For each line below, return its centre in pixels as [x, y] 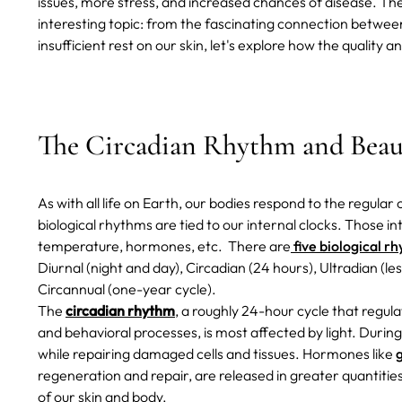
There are [259, 246]
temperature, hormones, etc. [131, 246]
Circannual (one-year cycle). [127, 289]
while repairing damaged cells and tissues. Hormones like [217, 354]
